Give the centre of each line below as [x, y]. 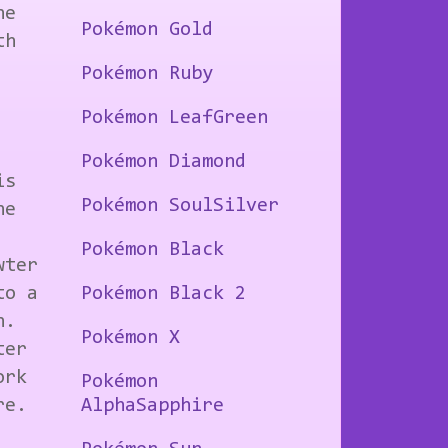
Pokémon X [130, 338]
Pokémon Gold [147, 30]
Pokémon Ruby [147, 74]
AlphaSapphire [152, 406]
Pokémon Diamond [163, 162]
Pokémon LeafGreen [174, 118]
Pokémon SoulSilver [180, 206]
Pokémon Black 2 [163, 294]
